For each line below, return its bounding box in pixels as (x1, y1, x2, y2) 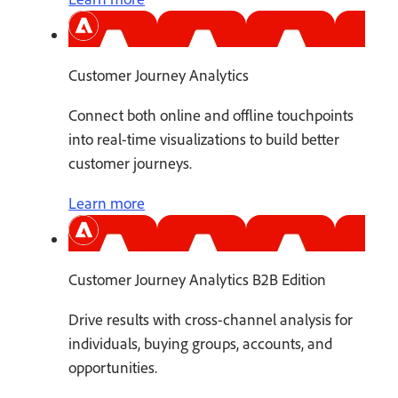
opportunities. (68, 357, 158, 378)
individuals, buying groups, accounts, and (68, 333, 333, 354)
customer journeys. (68, 153, 193, 174)
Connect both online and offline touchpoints (68, 105, 354, 126)
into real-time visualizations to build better (68, 129, 340, 150)
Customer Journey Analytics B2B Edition (68, 269, 327, 291)
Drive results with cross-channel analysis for (68, 309, 354, 330)
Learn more (68, 193, 146, 214)
